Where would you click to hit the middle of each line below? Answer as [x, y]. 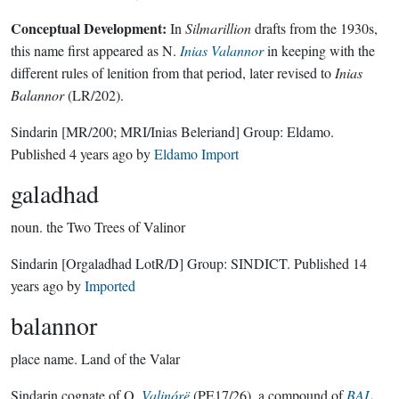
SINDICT [259, 263]
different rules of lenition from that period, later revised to [173, 73]
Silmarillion [218, 28]
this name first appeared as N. [95, 50]
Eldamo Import [196, 154]
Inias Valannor [222, 50]
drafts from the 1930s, [314, 28]
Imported [110, 285]
